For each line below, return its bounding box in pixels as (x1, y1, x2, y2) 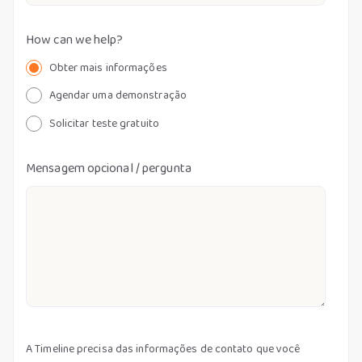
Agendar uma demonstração (48, 86, 187, 105)
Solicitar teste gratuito (48, 114, 159, 133)
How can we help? (26, 29, 124, 50)
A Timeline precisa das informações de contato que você (26, 339, 301, 358)
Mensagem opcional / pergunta (26, 158, 192, 179)
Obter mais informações (48, 58, 167, 77)
